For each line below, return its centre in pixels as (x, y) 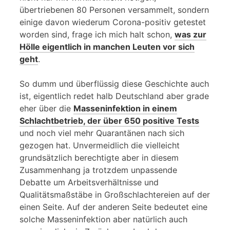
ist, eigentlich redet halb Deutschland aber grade (114, 96)
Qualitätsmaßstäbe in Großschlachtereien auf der (115, 194)
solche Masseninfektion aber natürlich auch (103, 219)
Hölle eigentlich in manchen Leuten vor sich (107, 46)
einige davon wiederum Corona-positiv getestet (113, 22)
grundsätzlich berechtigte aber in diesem (99, 157)
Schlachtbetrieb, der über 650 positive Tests (109, 120)
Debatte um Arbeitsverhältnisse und (89, 182)
